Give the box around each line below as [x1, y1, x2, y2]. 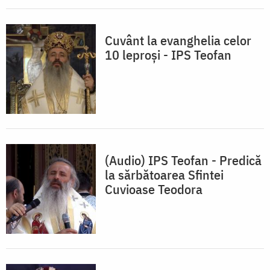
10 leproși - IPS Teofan [105, 46, 231, 64]
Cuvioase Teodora [105, 180, 202, 198]
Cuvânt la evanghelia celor [105, 31, 251, 49]
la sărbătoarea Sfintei [105, 166, 224, 184]
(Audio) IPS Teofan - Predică [105, 151, 262, 169]
